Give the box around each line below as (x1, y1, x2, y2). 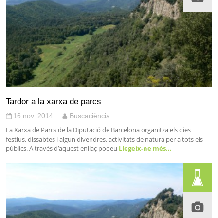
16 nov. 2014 (13, 111, 53, 120)
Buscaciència (70, 111, 110, 120)
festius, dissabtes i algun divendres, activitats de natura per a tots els (6, 134, 203, 144)
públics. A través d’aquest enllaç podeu (6, 144, 117, 153)
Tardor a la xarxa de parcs (6, 96, 101, 106)
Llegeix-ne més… (117, 144, 171, 153)
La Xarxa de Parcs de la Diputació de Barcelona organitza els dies (6, 125, 191, 134)
